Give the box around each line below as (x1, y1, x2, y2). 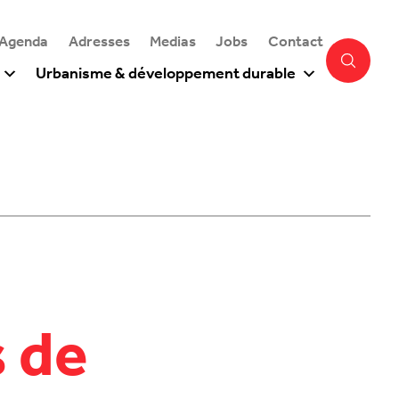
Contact (267, 28, 323, 58)
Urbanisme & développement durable (36, 59, 296, 90)
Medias (150, 28, 197, 58)
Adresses (68, 28, 130, 58)
